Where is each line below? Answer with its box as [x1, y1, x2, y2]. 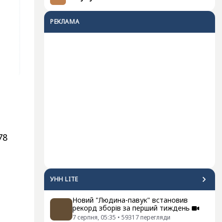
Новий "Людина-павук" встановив [72, 195, 188, 205]
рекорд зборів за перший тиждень [72, 203, 190, 213]
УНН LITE [50, 175, 78, 183]
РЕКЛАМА [50, 17, 80, 26]
